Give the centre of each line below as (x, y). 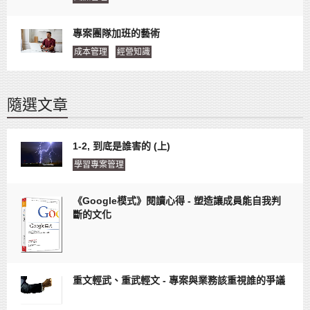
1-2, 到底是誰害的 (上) (121, 146)
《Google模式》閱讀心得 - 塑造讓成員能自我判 (177, 200)
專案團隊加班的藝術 (116, 33)
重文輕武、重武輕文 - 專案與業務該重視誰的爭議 (179, 281)
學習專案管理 (99, 164)
